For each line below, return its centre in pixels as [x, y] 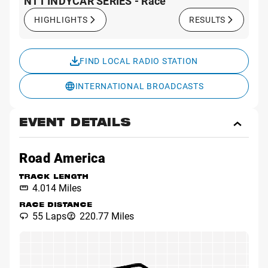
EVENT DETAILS [75, 124]
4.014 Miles [57, 188]
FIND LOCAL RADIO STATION [139, 60]
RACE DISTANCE [56, 206]
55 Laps [49, 216]
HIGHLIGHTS [61, 19]
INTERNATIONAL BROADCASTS [139, 86]
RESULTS [207, 19]
